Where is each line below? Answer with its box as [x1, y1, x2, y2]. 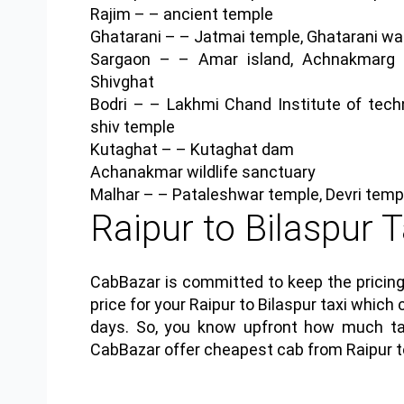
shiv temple [90, 116, 175, 136]
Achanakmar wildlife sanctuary [90, 161, 316, 181]
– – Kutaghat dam [158, 139, 294, 159]
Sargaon [90, 49, 151, 69]
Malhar [90, 184, 140, 204]
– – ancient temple [131, 4, 273, 23]
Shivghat [90, 71, 154, 91]
